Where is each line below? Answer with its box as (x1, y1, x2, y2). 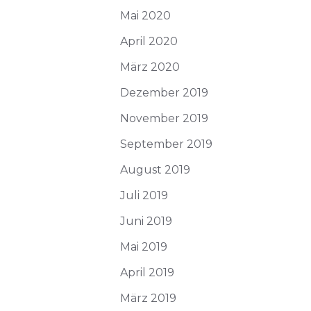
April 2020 (120, 35, 178, 48)
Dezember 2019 (120, 86, 208, 99)
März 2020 (120, 60, 180, 74)
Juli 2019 (120, 189, 168, 202)
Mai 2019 (120, 240, 167, 253)
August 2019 (120, 163, 190, 176)
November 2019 (120, 112, 208, 125)
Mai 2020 (120, 9, 171, 22)
